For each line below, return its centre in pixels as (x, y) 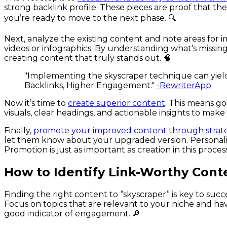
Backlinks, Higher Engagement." (90, 86)
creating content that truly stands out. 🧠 (88, 58)
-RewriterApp (184, 86)
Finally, (19, 131)
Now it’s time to (36, 103)
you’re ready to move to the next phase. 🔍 (90, 18)
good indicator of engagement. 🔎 (72, 213)
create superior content (117, 103)
